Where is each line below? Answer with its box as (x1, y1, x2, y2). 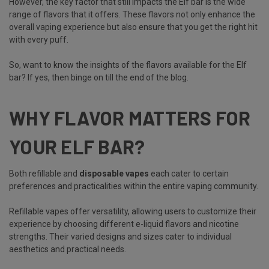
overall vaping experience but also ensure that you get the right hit (9, 22, 258, 32)
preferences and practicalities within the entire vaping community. (9, 181, 258, 191)
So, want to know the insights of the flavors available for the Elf (9, 59, 247, 70)
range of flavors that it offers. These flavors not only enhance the (9, 9, 255, 19)
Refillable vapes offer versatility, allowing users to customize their (9, 206, 256, 216)
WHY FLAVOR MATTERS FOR (9, 106, 251, 129)
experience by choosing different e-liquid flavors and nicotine (9, 219, 239, 229)
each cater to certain (149, 168, 229, 178)
